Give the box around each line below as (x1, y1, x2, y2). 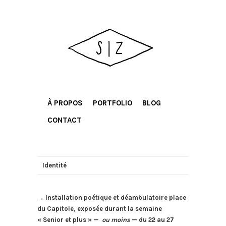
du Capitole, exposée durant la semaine (37, 205, 162, 212)
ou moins (102, 216, 130, 223)
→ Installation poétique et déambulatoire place (37, 194, 186, 201)
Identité (42, 161, 67, 169)
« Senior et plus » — (37, 216, 102, 223)
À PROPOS (47, 98, 83, 107)
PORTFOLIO (93, 98, 132, 107)
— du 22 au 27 (130, 216, 174, 223)
